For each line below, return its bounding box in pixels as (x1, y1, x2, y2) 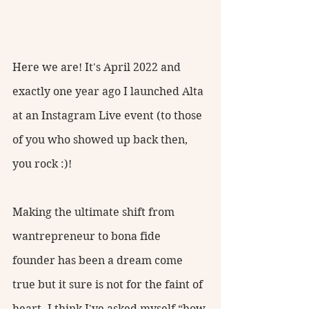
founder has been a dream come (12, 254, 186, 268)
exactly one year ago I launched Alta (12, 85, 206, 99)
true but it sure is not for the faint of (12, 278, 206, 292)
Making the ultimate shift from (12, 206, 177, 219)
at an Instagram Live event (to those (12, 109, 205, 123)
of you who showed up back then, (12, 133, 190, 147)
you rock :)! (12, 157, 74, 171)
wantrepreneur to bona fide (12, 230, 163, 243)
